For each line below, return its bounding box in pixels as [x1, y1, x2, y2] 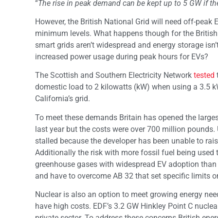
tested [194, 71, 215, 80]
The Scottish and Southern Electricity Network [35, 71, 194, 80]
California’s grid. [35, 94, 90, 104]
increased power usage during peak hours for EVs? [35, 52, 208, 61]
